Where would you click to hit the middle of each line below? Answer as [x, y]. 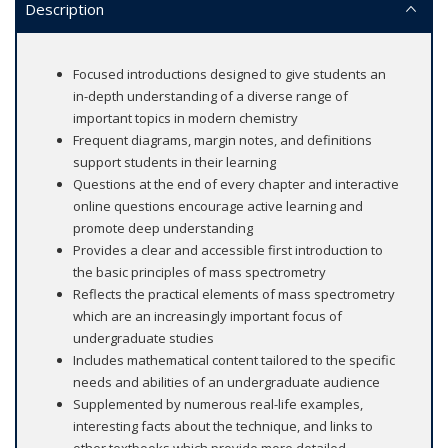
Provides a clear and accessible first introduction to [228, 250]
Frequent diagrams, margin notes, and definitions [222, 140]
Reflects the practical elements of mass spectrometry [234, 294]
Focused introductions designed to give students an [229, 74]
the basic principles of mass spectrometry [199, 272]
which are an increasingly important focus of [207, 316]
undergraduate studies [143, 338]
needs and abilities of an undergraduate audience [226, 382]
